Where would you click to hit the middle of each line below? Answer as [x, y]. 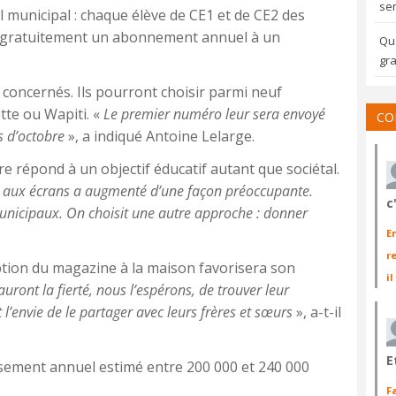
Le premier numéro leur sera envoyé [214, 114]
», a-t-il [317, 312]
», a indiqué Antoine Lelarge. [160, 136]
